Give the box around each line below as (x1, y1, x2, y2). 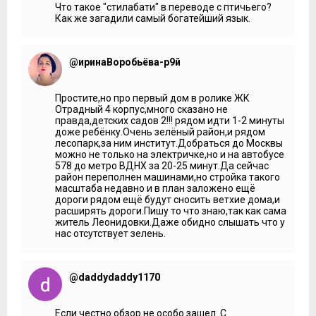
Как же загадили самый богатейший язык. (55, 12, 250, 24)
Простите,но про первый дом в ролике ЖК (55, 92, 250, 104)
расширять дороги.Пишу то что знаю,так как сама (55, 205, 286, 217)
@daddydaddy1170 (69, 271, 160, 283)
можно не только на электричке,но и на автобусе (55, 148, 284, 160)
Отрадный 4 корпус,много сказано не (55, 103, 228, 115)
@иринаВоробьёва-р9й (69, 56, 181, 68)
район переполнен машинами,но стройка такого (55, 171, 280, 183)
